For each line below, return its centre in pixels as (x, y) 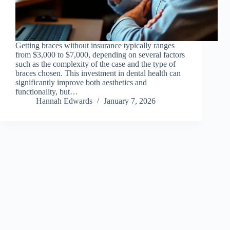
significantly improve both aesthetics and (81, 83)
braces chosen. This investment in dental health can (98, 73)
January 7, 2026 (130, 101)
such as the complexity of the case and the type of (95, 64)
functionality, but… (47, 92)
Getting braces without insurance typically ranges (95, 46)
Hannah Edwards (64, 101)
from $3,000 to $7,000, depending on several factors (100, 55)
